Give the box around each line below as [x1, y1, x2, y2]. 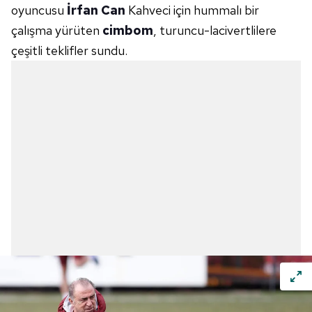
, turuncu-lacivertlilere [153, 22, 276, 39]
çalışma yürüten [11, 22, 102, 39]
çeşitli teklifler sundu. [11, 42, 127, 59]
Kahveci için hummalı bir [125, 2, 259, 19]
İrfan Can [67, 2, 125, 19]
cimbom [102, 22, 153, 39]
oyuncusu [11, 2, 67, 19]
